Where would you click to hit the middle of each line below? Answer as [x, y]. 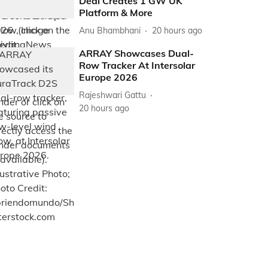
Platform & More [116, 13]
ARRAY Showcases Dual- [137, 54]
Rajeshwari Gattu [113, 95]
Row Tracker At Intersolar [137, 66]
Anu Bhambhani [110, 30]
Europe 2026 [109, 77]
